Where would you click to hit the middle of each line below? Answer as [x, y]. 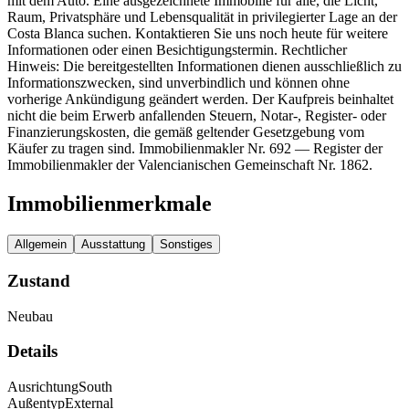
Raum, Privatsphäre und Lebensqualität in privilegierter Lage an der [202, 17]
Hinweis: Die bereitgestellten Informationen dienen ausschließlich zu [204, 67]
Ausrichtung [43, 387]
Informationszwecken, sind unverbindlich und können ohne [178, 83]
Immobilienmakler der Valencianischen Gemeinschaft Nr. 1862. [190, 165]
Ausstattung [113, 245]
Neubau [30, 316]
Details [32, 351]
